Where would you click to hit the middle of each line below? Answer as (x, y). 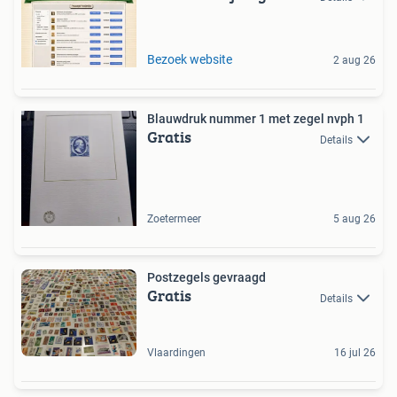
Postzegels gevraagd (206, 278)
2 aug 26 (354, 61)
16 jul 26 (355, 352)
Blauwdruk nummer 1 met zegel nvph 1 (256, 119)
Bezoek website (190, 60)
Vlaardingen (176, 352)
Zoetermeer (174, 219)
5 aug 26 (354, 219)
